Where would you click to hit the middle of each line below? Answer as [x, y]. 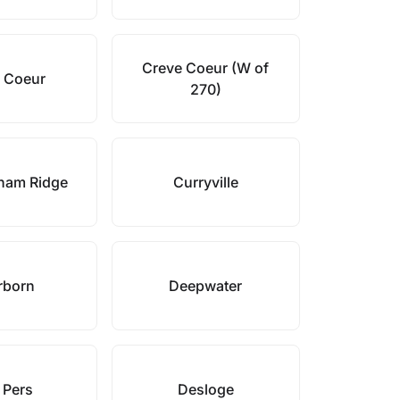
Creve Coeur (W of [206, 68]
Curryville [205, 182]
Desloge [205, 389]
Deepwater [206, 286]
